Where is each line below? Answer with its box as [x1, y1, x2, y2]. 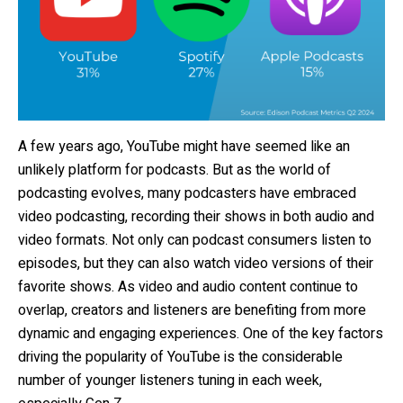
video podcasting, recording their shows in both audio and [18, 206, 374, 228]
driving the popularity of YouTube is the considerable [18, 346, 343, 369]
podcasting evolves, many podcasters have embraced [18, 183, 356, 205]
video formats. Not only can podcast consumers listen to [18, 229, 372, 252]
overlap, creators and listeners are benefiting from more [18, 300, 366, 322]
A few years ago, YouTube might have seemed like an [18, 136, 350, 158]
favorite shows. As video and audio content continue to [18, 276, 358, 299]
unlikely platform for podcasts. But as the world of [18, 159, 331, 182]
